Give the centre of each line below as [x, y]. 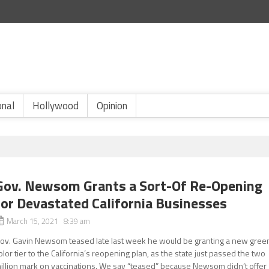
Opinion [112, 106]
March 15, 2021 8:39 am [49, 221]
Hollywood [56, 106]
